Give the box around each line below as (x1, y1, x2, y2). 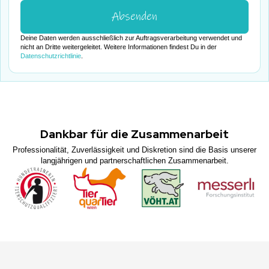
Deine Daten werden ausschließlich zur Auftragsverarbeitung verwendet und (20, 34, 243, 42)
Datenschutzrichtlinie (20, 52, 82, 60)
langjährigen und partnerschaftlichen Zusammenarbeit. (40, 156, 229, 165)
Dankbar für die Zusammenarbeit (40, 126, 229, 142)
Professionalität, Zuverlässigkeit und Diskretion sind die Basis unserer (13, 145, 256, 154)
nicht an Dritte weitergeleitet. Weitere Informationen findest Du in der (20, 43, 217, 51)
